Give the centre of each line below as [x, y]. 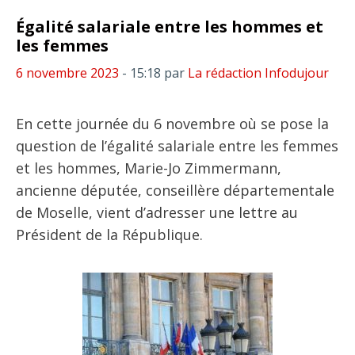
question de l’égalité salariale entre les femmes [177, 146]
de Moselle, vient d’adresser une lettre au [157, 212]
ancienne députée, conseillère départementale [175, 190]
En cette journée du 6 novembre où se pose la [172, 124]
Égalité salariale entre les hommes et [170, 27]
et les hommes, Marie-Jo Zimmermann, [149, 168]
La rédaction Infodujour [258, 73]
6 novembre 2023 [67, 73]
